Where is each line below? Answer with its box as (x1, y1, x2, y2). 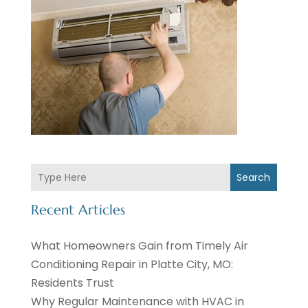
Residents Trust (30, 275, 114, 291)
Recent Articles (30, 201, 125, 219)
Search (236, 170, 271, 185)
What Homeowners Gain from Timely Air (30, 238, 248, 254)
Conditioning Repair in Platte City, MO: (30, 256, 233, 273)
